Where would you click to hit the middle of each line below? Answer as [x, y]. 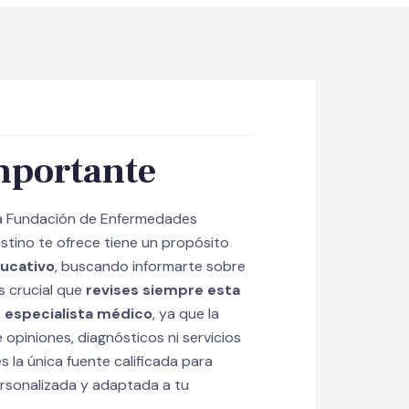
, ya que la [186, 314]
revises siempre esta [163, 290]
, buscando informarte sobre [150, 267]
